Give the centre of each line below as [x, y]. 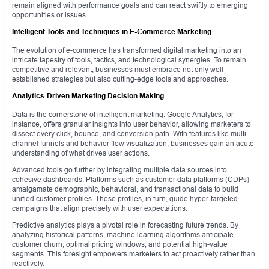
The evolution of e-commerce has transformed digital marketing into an [127, 50]
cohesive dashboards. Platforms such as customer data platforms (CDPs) [131, 180]
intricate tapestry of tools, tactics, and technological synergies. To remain [129, 60]
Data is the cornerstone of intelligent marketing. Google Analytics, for [123, 115]
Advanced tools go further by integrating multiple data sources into [119, 170]
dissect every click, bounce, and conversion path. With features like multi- [130, 134]
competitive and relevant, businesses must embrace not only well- [119, 70]
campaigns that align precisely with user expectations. [100, 208]
